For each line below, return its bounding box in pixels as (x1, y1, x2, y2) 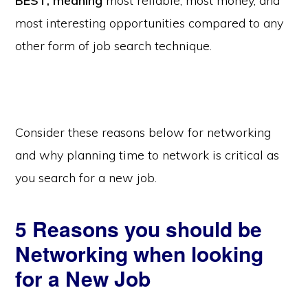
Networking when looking (15, 238, 264, 268)
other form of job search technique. (15, 37, 212, 54)
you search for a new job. (15, 169, 157, 186)
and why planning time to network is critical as (15, 146, 280, 163)
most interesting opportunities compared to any (15, 14, 284, 31)
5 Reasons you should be (15, 213, 263, 243)
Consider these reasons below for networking (15, 124, 272, 140)
